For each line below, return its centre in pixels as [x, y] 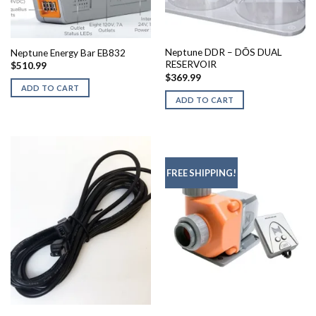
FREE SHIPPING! [201, 173]
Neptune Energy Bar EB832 [68, 53]
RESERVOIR [190, 65]
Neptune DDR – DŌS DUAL [223, 53]
